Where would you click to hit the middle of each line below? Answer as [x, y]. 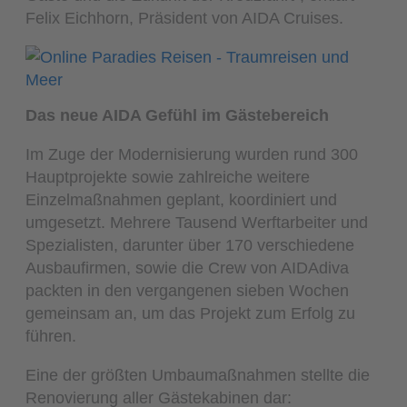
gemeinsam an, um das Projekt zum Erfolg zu [191, 313]
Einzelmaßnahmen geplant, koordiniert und [182, 199]
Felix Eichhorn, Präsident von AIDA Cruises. [185, 17]
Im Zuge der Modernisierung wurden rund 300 [192, 154]
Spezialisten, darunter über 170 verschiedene [190, 244]
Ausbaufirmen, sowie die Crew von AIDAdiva [188, 267]
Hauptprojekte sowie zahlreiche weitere [168, 176]
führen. [51, 335]
